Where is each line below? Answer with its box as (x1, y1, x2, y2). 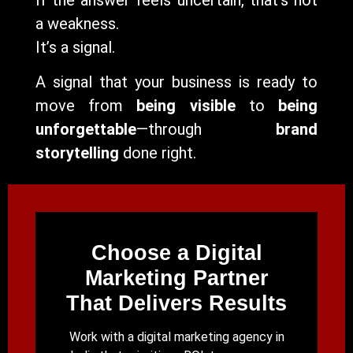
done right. (118, 143, 196, 163)
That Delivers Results (66, 292, 287, 316)
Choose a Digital (91, 241, 262, 266)
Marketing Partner (84, 266, 269, 291)
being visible (136, 96, 236, 116)
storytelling (35, 143, 119, 163)
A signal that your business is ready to (35, 72, 318, 92)
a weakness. (35, 13, 119, 33)
